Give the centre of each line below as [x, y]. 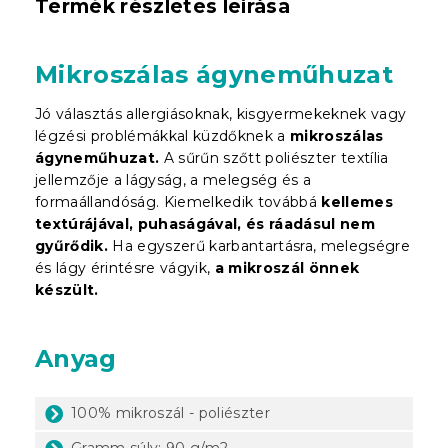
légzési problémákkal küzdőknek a [162, 135]
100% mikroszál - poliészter [170, 412]
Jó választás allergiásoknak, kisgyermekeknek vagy [221, 113]
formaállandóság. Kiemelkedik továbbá [178, 201]
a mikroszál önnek [287, 267]
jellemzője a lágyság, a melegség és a [173, 179]
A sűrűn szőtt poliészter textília [274, 157]
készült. [67, 289]
